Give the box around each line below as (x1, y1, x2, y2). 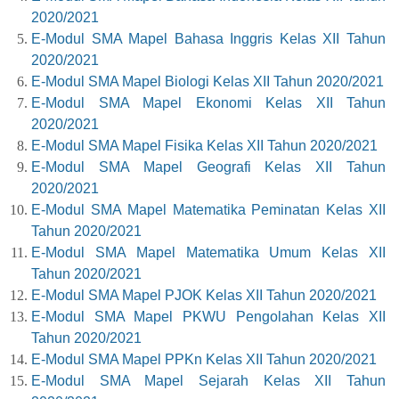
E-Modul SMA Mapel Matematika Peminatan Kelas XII (31, 202, 386, 218)
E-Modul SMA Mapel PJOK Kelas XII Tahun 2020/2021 (31, 288, 377, 304)
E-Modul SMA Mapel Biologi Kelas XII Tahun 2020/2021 (31, 74, 384, 90)
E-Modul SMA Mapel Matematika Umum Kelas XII (31, 245, 386, 261)
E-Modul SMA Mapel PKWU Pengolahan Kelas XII (31, 309, 386, 325)
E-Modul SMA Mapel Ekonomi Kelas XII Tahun (31, 95, 386, 111)
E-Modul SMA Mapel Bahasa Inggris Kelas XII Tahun (31, 31, 386, 47)
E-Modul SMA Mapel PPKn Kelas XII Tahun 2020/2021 (31, 352, 377, 368)
